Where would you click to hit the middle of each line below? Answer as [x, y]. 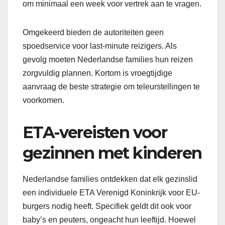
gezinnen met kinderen [112, 153]
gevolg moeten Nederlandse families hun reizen [108, 60]
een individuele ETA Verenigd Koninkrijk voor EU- [111, 193]
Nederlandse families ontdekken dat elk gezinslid [110, 179]
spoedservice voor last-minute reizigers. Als [100, 46]
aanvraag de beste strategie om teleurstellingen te [111, 87]
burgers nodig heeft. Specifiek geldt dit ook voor [107, 206]
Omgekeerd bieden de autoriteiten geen [93, 33]
